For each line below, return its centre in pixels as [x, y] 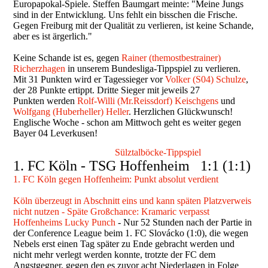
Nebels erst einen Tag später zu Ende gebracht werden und [124, 244]
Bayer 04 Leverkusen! [56, 133]
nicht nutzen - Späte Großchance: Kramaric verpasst [112, 212]
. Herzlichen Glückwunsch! [181, 112]
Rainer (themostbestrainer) [171, 58]
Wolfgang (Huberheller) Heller [71, 112]
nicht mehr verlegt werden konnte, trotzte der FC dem [115, 255]
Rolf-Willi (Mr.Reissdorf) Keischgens [148, 101]
